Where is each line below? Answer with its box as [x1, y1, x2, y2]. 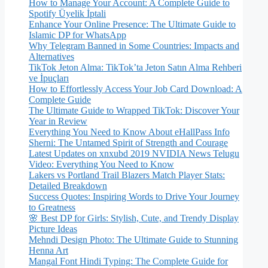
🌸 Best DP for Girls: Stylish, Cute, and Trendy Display [29, 213, 239, 224]
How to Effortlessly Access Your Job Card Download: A [29, 84, 242, 95]
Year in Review [29, 116, 87, 127]
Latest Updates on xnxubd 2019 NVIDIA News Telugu [29, 148, 239, 159]
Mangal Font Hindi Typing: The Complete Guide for [29, 256, 228, 267]
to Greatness [29, 202, 75, 213]
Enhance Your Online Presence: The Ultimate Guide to [29, 19, 236, 30]
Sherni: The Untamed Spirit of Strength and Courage [29, 138, 228, 148]
